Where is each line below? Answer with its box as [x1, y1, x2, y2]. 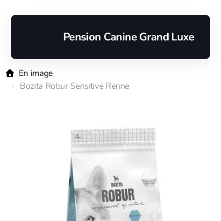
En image [18, 67, 53, 79]
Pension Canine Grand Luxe [63, 30, 194, 44]
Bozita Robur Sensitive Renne [20, 80, 130, 92]
